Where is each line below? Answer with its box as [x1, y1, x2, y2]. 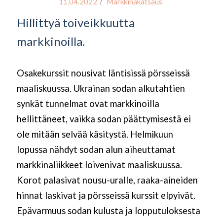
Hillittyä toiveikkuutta [16, 15, 135, 30]
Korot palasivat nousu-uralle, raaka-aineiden [16, 175, 198, 186]
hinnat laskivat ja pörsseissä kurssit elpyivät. [16, 190, 195, 201]
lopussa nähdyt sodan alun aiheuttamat [16, 144, 176, 155]
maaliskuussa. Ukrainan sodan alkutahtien [16, 83, 185, 94]
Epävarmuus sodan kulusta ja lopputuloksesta [16, 205, 200, 217]
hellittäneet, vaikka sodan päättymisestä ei [16, 113, 191, 125]
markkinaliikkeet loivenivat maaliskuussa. [16, 159, 182, 171]
